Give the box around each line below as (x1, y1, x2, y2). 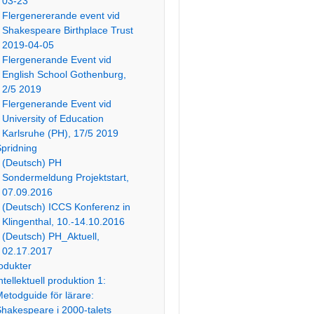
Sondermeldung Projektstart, (2, 172, 130, 183)
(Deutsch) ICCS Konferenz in (2, 201, 131, 212)
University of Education (2, 113, 104, 124)
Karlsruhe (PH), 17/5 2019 (2, 128, 119, 139)
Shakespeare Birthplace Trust (2, 25, 134, 36)
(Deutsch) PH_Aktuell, (2, 231, 100, 242)
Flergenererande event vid (2, 10, 121, 21)
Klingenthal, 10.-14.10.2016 (2, 216, 125, 227)
